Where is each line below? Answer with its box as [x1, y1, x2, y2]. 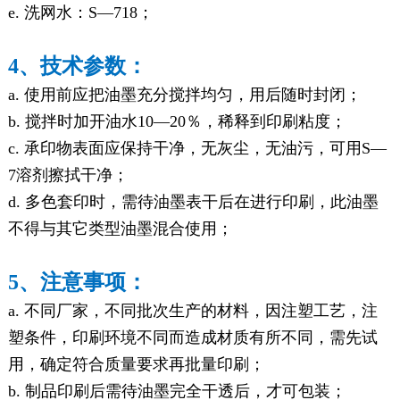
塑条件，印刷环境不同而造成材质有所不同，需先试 [7, 328, 378, 346]
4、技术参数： [7, 54, 147, 78]
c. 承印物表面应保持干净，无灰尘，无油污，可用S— [7, 138, 387, 157]
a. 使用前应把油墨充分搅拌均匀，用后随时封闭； [7, 85, 362, 104]
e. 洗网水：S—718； [7, 3, 154, 21]
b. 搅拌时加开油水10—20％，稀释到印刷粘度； [7, 112, 346, 130]
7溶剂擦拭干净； [7, 165, 129, 184]
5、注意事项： [7, 270, 147, 294]
